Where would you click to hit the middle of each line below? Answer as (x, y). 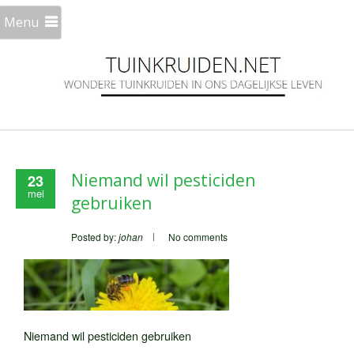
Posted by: (95, 236)
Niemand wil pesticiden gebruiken (107, 335)
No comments (198, 236)
